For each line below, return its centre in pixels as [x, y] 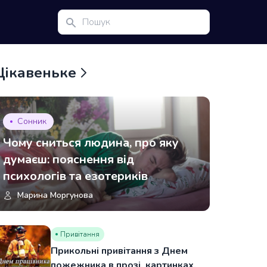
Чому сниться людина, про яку [91, 143]
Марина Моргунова [55, 195]
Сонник [32, 121]
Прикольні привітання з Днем [119, 251]
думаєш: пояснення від [69, 159]
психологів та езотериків [76, 176]
